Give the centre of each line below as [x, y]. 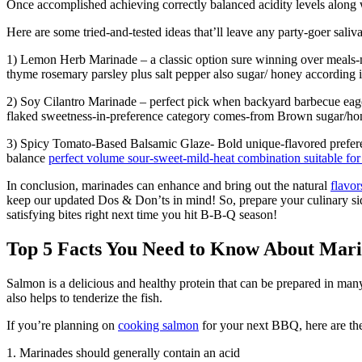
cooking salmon [158, 325]
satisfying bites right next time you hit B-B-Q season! [142, 214]
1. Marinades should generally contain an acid [123, 352]
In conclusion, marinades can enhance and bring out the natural [168, 185]
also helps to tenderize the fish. [84, 297]
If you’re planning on [62, 325]
